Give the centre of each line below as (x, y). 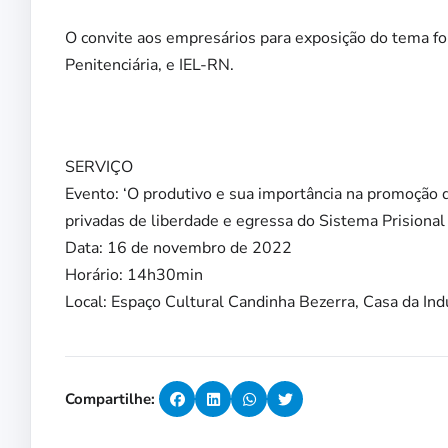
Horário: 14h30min (134, 275)
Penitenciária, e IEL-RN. (149, 65)
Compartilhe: (110, 399)
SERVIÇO (99, 167)
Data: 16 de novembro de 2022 (178, 248)
